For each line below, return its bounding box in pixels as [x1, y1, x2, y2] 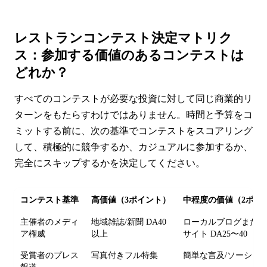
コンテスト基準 [20, 194, 79, 204]
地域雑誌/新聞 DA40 [91, 217, 167, 226]
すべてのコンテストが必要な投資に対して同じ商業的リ [14, 93, 253, 104]
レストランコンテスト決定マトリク [14, 30, 232, 45]
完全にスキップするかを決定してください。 [14, 157, 205, 168]
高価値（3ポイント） [91, 194, 171, 204]
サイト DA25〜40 [183, 229, 248, 238]
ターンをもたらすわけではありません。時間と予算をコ [14, 109, 253, 120]
